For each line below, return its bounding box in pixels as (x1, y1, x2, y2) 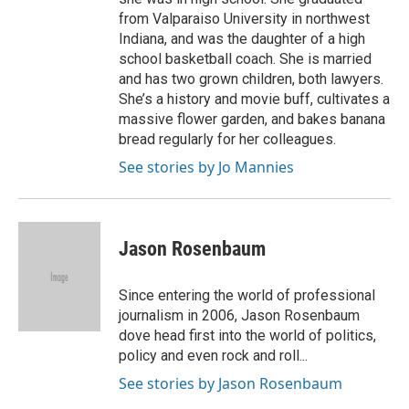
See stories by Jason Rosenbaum (119, 373, 342, 393)
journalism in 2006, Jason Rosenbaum (119, 307, 360, 324)
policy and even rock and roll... (119, 347, 308, 364)
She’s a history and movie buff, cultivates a (119, 90, 390, 108)
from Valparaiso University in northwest (119, 10, 370, 27)
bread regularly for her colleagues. (119, 131, 336, 148)
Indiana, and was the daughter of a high (119, 30, 365, 47)
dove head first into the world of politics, (119, 327, 376, 344)
